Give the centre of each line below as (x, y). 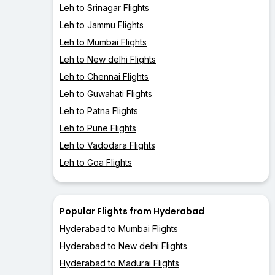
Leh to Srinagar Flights (104, 8)
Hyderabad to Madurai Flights (119, 263)
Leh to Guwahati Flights (106, 94)
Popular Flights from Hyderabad (132, 211)
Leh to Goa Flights (96, 163)
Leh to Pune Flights (98, 128)
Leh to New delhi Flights (108, 60)
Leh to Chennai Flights (104, 77)
